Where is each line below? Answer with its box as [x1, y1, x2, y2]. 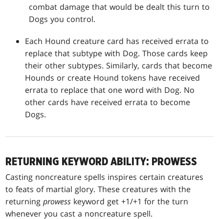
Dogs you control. [29, 14, 96, 25]
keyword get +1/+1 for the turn [71, 196, 189, 207]
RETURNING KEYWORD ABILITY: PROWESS [5, 156, 197, 168]
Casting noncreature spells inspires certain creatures [5, 172, 204, 183]
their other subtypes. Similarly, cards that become [25, 60, 213, 71]
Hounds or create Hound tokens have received [25, 72, 200, 84]
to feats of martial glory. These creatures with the [5, 184, 191, 195]
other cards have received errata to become [25, 97, 191, 108]
